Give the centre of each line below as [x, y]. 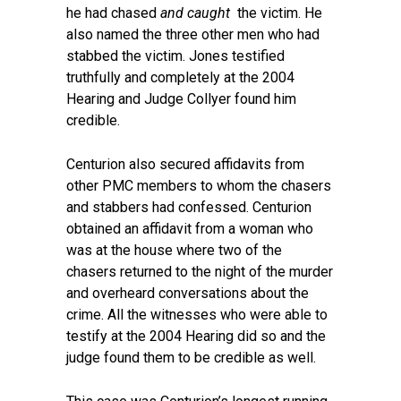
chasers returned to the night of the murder [200, 272]
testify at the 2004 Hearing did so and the [196, 336]
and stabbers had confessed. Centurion [189, 207]
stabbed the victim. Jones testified [175, 56]
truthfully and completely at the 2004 [180, 77]
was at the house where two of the [174, 250]
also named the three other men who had [193, 34]
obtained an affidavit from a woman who [190, 229]
